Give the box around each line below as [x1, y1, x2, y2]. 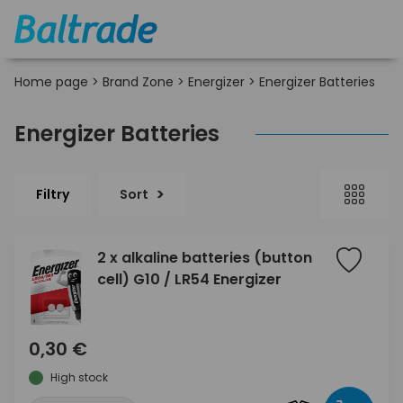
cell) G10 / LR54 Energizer [97, 269, 282, 290]
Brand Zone [103, 73, 174, 91]
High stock [50, 369, 108, 385]
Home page [14, 73, 88, 91]
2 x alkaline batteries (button [97, 247, 312, 268]
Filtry [36, 184, 69, 203]
